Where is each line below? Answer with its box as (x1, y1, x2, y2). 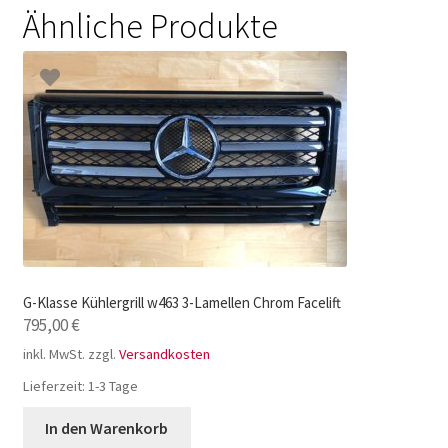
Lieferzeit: (22, 377, 88, 396)
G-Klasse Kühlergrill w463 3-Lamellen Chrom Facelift (22, 293, 341, 313)
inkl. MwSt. (22, 345, 85, 364)
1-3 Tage (87, 377, 138, 396)
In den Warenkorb (45, 418, 169, 439)
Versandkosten (118, 345, 210, 364)
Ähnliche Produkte (22, 5, 278, 48)
